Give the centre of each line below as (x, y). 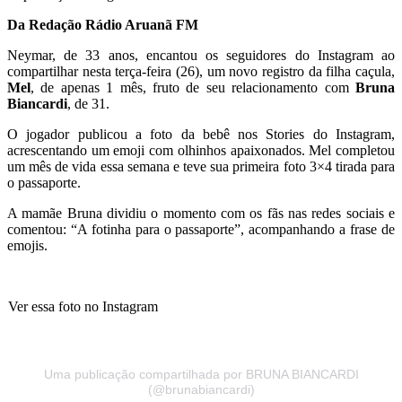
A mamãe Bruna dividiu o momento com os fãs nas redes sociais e (201, 213)
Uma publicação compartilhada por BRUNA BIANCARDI (201, 374)
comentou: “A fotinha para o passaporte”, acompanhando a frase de (201, 229)
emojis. (27, 245)
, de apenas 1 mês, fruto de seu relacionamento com (193, 87)
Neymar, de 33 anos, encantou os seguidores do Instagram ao (201, 55)
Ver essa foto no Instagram (83, 306)
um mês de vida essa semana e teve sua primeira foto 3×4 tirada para (201, 166)
